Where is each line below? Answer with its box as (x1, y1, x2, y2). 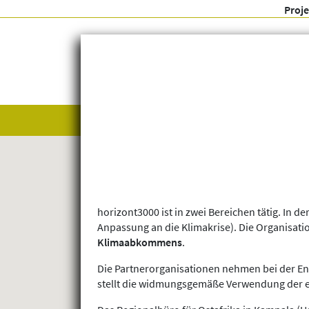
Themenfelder (190, 110, 280, 129)
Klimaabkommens (97, 235, 182, 250)
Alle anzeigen (83, 110, 168, 129)
